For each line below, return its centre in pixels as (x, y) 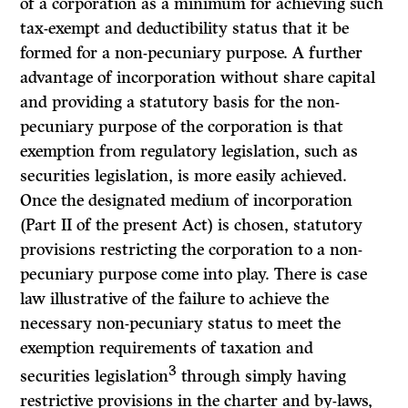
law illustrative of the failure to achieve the (175, 299)
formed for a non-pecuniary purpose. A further (192, 53)
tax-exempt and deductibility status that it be (185, 29)
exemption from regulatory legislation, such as (189, 152)
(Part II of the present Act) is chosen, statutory (192, 225)
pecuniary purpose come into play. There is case (194, 275)
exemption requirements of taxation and (167, 348)
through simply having (262, 377)
